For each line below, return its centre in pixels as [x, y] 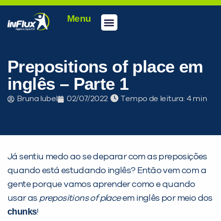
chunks [22, 212]
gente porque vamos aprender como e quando [101, 185]
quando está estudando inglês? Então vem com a [107, 171]
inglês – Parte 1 [68, 84]
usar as [23, 199]
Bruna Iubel [37, 99]
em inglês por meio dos [166, 199]
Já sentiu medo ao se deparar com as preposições [107, 157]
